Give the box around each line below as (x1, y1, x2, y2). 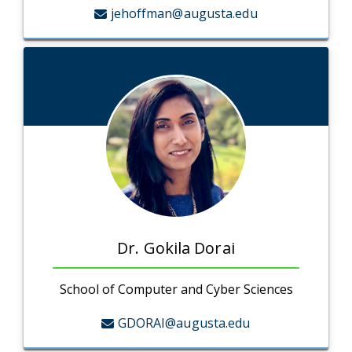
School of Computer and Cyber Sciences (59, 280, 293, 299)
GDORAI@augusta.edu (117, 314, 251, 332)
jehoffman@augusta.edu (110, 5, 258, 23)
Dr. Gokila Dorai (117, 237, 235, 259)
